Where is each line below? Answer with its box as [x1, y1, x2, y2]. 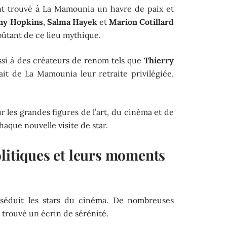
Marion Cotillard [108, 16, 174, 27]
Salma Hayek [47, 16, 97, 27]
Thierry [143, 55, 174, 65]
